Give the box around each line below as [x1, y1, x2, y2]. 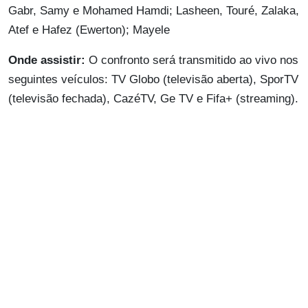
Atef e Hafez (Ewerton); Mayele [8, 23, 170, 36]
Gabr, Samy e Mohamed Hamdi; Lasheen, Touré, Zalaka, [8, 3, 299, 17]
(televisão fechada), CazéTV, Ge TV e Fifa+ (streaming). [8, 91, 298, 105]
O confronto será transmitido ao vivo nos [89, 53, 298, 67]
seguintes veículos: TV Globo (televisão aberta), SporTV [8, 72, 298, 86]
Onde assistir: [8, 53, 89, 67]
